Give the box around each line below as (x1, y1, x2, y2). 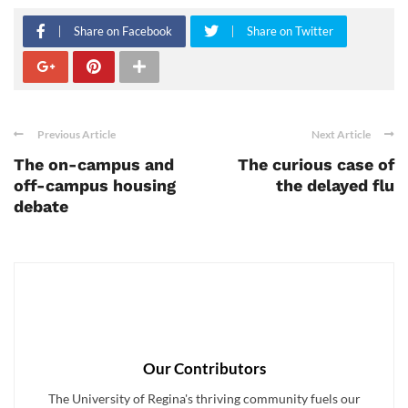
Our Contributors (142, 358, 266, 378)
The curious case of (238, 154, 394, 174)
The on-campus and (14, 154, 174, 174)
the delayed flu (276, 175, 394, 195)
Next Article (311, 127, 371, 141)
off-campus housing (14, 175, 176, 195)
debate (14, 196, 68, 216)
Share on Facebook (74, 23, 172, 38)
